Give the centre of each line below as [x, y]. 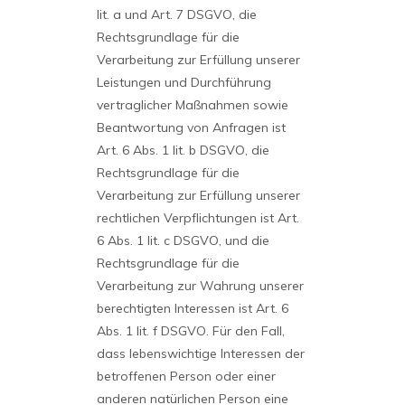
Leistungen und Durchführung [184, 82]
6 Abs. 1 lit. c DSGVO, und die [183, 240]
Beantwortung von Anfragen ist [191, 127]
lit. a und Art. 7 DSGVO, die [176, 14]
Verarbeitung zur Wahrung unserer [200, 286]
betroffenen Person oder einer [186, 376]
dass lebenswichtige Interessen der [200, 353]
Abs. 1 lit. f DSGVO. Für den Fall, [190, 331]
